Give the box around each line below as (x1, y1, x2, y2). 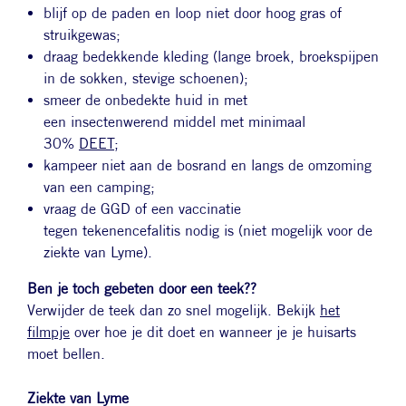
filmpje (27, 323, 70, 341)
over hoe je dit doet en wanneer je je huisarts (70, 323, 356, 341)
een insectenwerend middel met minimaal (43, 112, 305, 130)
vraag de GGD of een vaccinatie (43, 199, 241, 217)
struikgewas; (43, 25, 125, 43)
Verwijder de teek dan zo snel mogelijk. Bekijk (27, 301, 320, 319)
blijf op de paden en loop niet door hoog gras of (43, 4, 342, 22)
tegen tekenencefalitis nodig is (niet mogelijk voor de (43, 221, 372, 239)
